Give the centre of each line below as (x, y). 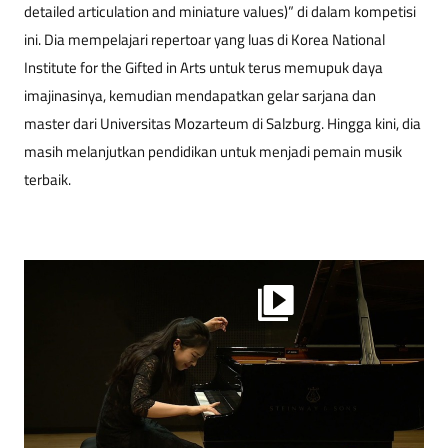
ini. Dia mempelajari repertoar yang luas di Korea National (204, 39)
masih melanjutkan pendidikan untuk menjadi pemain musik (213, 151)
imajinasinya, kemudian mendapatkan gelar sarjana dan (200, 95)
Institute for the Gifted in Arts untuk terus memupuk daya (203, 67)
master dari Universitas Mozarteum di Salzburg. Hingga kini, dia (222, 123)
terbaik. (47, 179)
